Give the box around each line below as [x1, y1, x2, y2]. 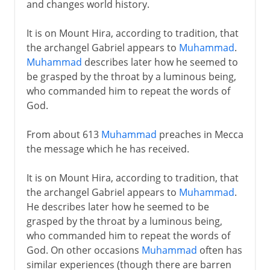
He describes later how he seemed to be [26, 199, 209, 213]
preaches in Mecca [156, 127, 243, 141]
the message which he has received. [26, 142, 189, 155]
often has [196, 243, 242, 257]
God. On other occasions [26, 243, 142, 257]
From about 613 [26, 127, 101, 141]
